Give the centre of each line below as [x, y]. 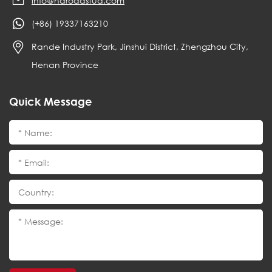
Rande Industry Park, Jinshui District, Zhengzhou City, [140, 47]
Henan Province [65, 65]
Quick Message [51, 102]
